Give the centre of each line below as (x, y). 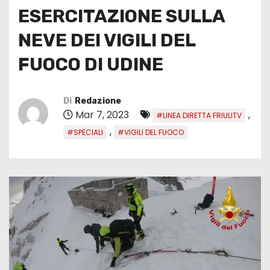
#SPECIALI (85, 132)
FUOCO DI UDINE (91, 64)
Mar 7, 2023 (102, 115)
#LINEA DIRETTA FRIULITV (199, 115)
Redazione (98, 101)
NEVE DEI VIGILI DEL (107, 40)
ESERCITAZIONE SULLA (121, 16)
